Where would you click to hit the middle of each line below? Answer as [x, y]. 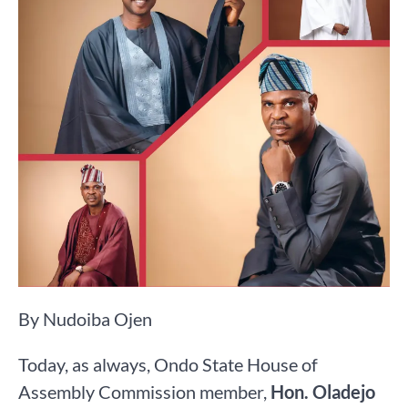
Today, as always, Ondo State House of [168, 364]
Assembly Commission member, [144, 391]
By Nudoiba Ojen [85, 318]
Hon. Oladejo [323, 391]
